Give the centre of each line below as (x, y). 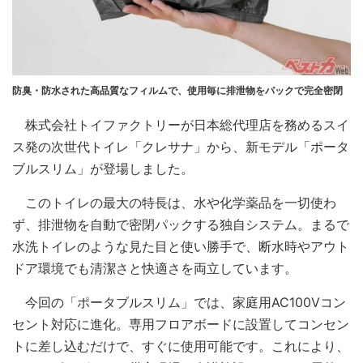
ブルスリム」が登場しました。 (103, 168)
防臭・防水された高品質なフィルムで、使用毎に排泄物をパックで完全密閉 (177, 90)
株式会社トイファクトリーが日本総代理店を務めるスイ (181, 124)
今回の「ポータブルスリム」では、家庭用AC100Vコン (179, 302)
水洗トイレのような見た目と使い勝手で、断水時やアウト (181, 246)
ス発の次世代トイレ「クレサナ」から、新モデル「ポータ (181, 146)
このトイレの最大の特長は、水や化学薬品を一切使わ (174, 202)
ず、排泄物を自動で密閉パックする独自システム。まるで (181, 224)
